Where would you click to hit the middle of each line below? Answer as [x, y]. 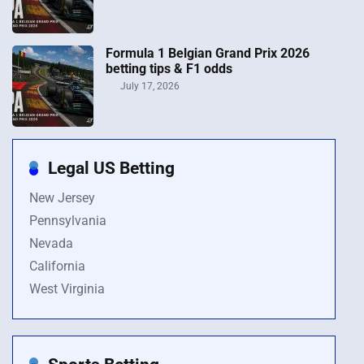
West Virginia [67, 288]
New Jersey [62, 197]
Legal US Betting [111, 167]
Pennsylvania [68, 220]
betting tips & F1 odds [169, 68]
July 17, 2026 [149, 86]
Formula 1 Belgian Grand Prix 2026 [208, 53]
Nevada [51, 243]
